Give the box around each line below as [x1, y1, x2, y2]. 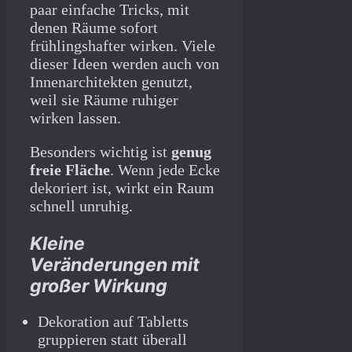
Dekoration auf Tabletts [38, 313, 189, 331]
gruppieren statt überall [38, 331, 187, 349]
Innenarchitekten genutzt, [30, 73, 192, 91]
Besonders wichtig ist [30, 143, 171, 161]
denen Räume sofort [30, 19, 158, 37]
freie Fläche [30, 161, 110, 179]
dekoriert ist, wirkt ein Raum [30, 179, 214, 197]
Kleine [30, 233, 85, 255]
